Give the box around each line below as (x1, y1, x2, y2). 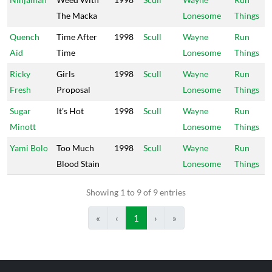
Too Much (56, 143, 94, 153)
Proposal (56, 84, 90, 95)
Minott (10, 121, 36, 132)
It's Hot (56, 106, 84, 116)
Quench (10, 32, 39, 42)
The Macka (56, 10, 97, 21)
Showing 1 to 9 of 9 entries (86, 187, 186, 197)
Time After (56, 32, 97, 42)
